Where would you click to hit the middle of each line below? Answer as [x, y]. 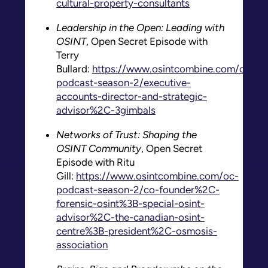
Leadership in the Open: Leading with [140, 27]
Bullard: [74, 68]
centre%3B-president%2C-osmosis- [137, 231]
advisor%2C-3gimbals [106, 110]
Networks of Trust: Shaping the [127, 134]
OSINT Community [99, 148]
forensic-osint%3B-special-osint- [130, 203]
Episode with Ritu [95, 162]
